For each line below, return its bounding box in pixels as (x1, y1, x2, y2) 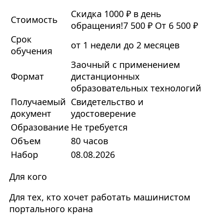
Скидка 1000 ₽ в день (70, 8, 161, 20)
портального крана (9, 203, 93, 215)
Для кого (9, 171, 47, 183)
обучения (10, 45, 52, 57)
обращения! (70, 20, 123, 32)
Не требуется (70, 121, 128, 133)
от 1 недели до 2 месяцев (70, 39, 179, 51)
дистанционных (70, 70, 140, 83)
